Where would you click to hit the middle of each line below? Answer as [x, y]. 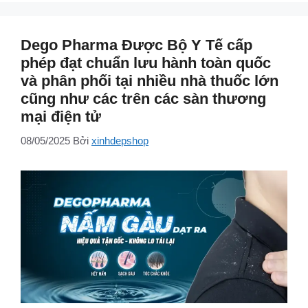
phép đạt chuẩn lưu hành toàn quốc [146, 63]
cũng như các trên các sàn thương [143, 99]
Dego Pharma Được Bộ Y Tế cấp [136, 45]
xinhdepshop [120, 140]
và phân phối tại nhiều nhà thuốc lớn [150, 81]
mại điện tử [61, 117]
